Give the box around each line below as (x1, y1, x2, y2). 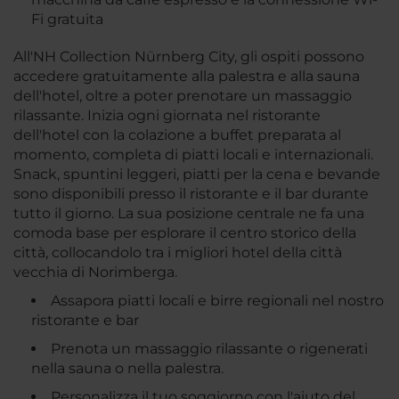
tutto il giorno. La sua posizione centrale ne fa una (13, 205, 364, 223)
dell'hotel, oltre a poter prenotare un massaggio (13, 87, 352, 105)
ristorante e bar (31, 312, 139, 330)
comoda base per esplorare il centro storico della (13, 224, 356, 242)
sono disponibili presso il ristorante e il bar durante (13, 185, 369, 203)
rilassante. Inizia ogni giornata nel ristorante (13, 107, 321, 125)
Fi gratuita (31, 11, 103, 28)
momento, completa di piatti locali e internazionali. (13, 146, 373, 164)
